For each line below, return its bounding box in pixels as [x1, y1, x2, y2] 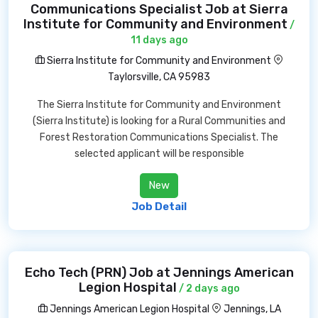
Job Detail [131, 200, 187, 213]
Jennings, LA [223, 303, 281, 315]
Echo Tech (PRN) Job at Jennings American [24, 265, 294, 280]
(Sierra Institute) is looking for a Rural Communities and [33, 115, 285, 127]
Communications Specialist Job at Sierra [30, 1, 288, 17]
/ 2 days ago [176, 283, 240, 295]
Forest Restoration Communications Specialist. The [40, 131, 278, 143]
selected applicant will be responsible [74, 148, 244, 160]
